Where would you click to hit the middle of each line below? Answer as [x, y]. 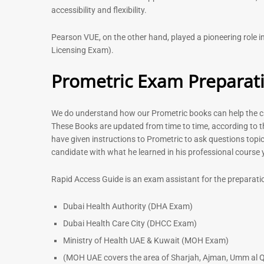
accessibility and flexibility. [99, 10]
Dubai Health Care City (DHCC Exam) [131, 223]
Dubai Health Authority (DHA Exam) [129, 206]
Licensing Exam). [82, 50]
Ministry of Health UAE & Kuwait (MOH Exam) [147, 240]
